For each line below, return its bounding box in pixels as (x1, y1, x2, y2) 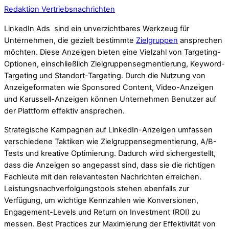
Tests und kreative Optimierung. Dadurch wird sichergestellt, (4, 149, 216, 158)
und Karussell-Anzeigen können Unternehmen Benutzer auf (4, 94, 216, 104)
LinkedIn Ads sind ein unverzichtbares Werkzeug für (4, 24, 189, 33)
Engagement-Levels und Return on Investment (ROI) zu (4, 208, 200, 217)
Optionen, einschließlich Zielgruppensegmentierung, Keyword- (4, 59, 225, 68)
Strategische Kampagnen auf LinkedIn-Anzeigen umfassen (4, 125, 213, 135)
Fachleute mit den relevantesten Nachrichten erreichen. (4, 172, 201, 182)
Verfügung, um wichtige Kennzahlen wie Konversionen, (4, 196, 198, 205)
